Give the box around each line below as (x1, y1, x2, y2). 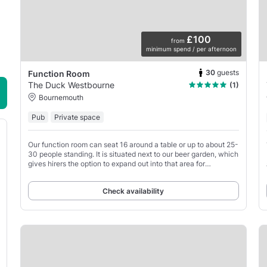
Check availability (103, 187, 164, 196)
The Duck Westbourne (27, 79, 114, 90)
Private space (54, 112, 100, 122)
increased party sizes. (27, 168, 101, 178)
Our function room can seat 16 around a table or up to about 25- (27, 139, 238, 149)
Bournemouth (38, 92, 83, 102)
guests (216, 68, 239, 77)
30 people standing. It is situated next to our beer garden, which (27, 149, 238, 159)
